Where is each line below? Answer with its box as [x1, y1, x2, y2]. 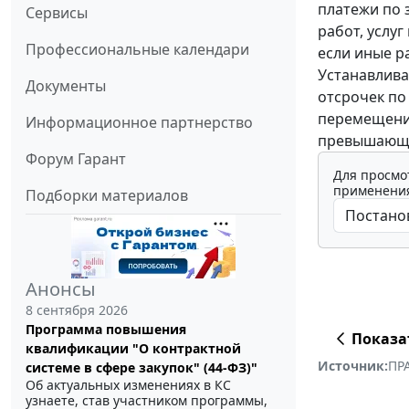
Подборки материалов [26, 185, 188, 206]
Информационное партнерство [26, 112, 253, 133]
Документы [26, 76, 106, 97]
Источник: [318, 357, 388, 375]
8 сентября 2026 [26, 301, 128, 320]
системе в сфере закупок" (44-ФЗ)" [26, 359, 257, 377]
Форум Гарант [26, 149, 126, 170]
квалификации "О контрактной [26, 340, 241, 358]
